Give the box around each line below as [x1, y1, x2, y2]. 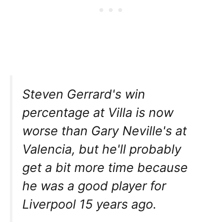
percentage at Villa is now [22, 105, 173, 120]
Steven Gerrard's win [22, 87, 145, 102]
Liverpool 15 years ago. [22, 197, 157, 212]
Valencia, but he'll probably [22, 142, 181, 157]
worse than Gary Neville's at [22, 123, 187, 139]
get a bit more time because [22, 160, 188, 175]
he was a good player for [22, 178, 166, 194]
